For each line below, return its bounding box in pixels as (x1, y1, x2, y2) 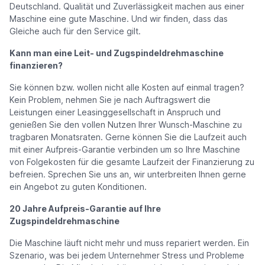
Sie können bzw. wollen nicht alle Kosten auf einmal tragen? (9, 82, 244, 92)
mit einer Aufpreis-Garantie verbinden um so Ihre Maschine (9, 144, 240, 154)
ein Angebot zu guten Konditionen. (9, 182, 147, 192)
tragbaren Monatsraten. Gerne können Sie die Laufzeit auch (9, 132, 247, 142)
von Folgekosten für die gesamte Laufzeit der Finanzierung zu (9, 157, 254, 167)
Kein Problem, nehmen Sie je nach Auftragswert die (9, 95, 211, 105)
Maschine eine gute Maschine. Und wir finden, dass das (9, 14, 228, 24)
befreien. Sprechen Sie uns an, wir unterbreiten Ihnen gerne (9, 169, 246, 179)
